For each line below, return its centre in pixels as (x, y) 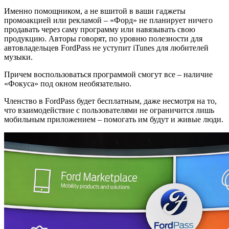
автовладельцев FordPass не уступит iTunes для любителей (106, 48)
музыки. (18, 57)
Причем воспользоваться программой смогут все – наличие (108, 74)
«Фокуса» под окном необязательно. (68, 83)
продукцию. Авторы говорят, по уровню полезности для (103, 38)
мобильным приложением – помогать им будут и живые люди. (114, 119)
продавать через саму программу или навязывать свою (100, 29)
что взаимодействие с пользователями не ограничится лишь (109, 110)
